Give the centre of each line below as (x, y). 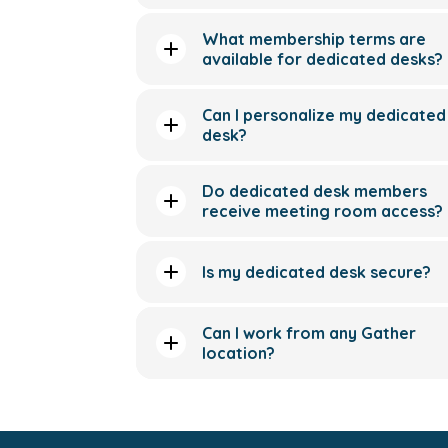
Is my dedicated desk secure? (316, 272)
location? (238, 353)
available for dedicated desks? (322, 59)
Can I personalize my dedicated (324, 115)
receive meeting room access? (322, 211)
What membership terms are (314, 39)
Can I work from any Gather (309, 333)
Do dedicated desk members (314, 191)
